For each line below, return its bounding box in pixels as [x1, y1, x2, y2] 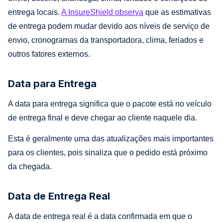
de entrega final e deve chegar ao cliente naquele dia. [8, 113, 197, 122]
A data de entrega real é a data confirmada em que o [8, 212, 192, 221]
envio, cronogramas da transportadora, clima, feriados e [8, 35, 204, 44]
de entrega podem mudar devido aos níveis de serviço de [8, 21, 210, 30]
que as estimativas [143, 7, 211, 16]
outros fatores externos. [8, 49, 90, 58]
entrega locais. [8, 7, 61, 16]
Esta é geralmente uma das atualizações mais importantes [8, 134, 214, 143]
